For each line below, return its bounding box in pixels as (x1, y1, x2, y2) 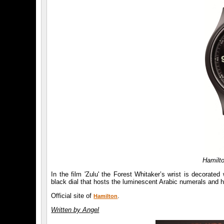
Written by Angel (51, 206, 99, 214)
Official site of (51, 192, 94, 200)
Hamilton (93, 193, 118, 199)
